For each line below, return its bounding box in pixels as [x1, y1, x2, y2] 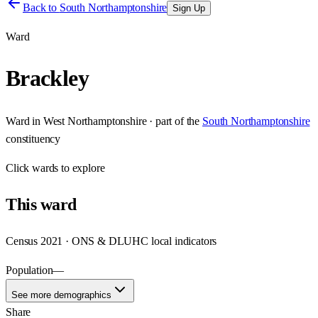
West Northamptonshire [43, 114, 147, 127]
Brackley [6, 65, 89, 92]
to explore [58, 161, 105, 174]
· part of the [146, 114, 200, 127]
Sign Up [172, 3, 206, 13]
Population [6, 263, 53, 276]
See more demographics [11, 289, 111, 300]
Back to [23, 1, 60, 13]
